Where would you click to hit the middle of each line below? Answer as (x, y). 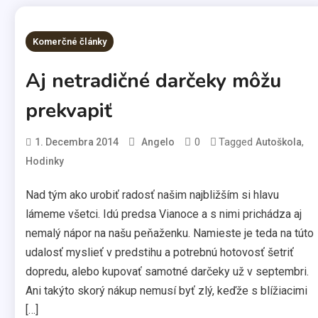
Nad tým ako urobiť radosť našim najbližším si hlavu (152, 195)
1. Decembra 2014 (76, 142)
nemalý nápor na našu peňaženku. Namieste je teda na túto (169, 233)
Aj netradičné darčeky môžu (153, 81)
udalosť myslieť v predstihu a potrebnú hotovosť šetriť (159, 252)
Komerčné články (69, 42)
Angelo (158, 142)
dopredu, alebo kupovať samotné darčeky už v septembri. (167, 272)
